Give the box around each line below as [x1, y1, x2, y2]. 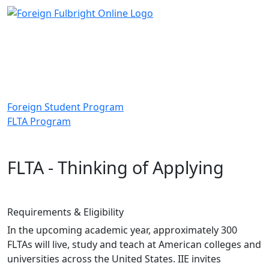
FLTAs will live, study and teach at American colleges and [7, 237, 261, 251]
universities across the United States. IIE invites [7, 252, 221, 265]
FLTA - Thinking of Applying [7, 155, 224, 179]
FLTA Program [7, 114, 71, 128]
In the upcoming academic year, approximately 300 [7, 223, 237, 237]
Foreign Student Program [7, 100, 124, 113]
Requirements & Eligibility [7, 205, 124, 219]
